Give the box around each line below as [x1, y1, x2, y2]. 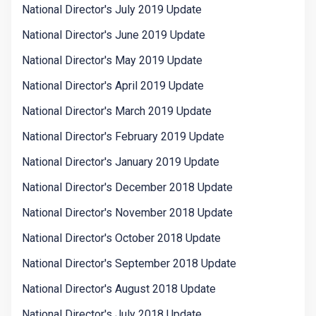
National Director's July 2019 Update [22, 3, 202, 17]
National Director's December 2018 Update [22, 181, 233, 195]
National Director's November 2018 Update [22, 206, 233, 220]
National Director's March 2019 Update [22, 104, 212, 119]
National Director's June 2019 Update [22, 28, 205, 42]
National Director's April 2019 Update [22, 79, 204, 93]
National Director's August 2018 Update [22, 282, 216, 296]
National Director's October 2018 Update [22, 231, 221, 245]
